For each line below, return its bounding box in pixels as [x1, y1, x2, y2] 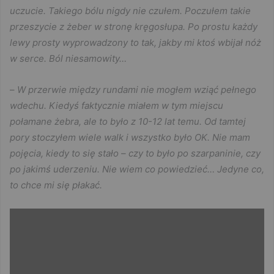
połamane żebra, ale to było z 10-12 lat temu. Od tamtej [10, 116, 246, 128]
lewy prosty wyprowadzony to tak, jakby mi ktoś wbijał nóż [10, 37, 261, 49]
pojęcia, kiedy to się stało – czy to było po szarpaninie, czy [10, 147, 261, 160]
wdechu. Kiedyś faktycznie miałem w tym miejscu [10, 100, 223, 112]
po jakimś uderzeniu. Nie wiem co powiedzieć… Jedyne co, [10, 163, 264, 176]
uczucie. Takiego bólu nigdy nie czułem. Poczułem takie [10, 5, 251, 17]
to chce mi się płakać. [10, 179, 102, 191]
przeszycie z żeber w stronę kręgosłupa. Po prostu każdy [10, 21, 257, 33]
